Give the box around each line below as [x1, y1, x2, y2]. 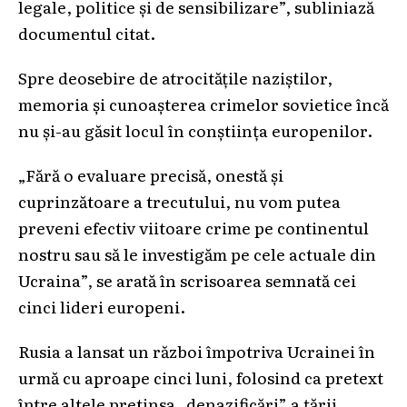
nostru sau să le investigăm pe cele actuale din [18, 241, 376, 265]
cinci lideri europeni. [18, 293, 185, 318]
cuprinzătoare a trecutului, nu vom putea [18, 188, 341, 213]
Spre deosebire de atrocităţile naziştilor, [18, 65, 333, 89]
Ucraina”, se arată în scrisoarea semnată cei [18, 267, 356, 292]
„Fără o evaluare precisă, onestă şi [18, 162, 283, 186]
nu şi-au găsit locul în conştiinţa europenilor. [18, 117, 372, 142]
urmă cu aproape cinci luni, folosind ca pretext [18, 364, 383, 389]
